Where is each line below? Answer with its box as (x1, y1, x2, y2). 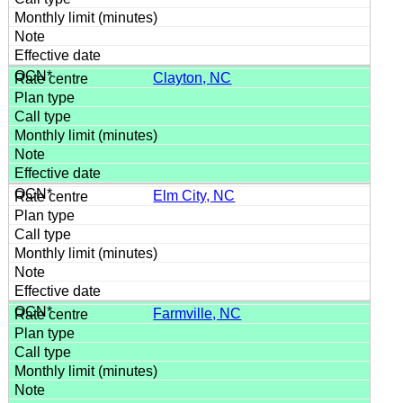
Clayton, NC (153, 69, 232, 85)
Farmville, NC (153, 305, 242, 321)
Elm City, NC (153, 187, 236, 203)
